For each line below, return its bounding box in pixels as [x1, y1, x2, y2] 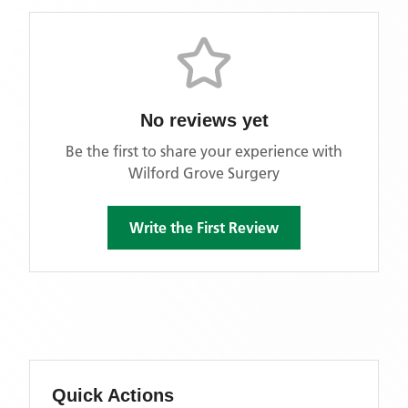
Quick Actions [52, 385, 174, 405]
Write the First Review [129, 219, 279, 237]
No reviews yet [139, 110, 269, 130]
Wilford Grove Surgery [128, 164, 280, 182]
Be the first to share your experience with [66, 142, 342, 160]
